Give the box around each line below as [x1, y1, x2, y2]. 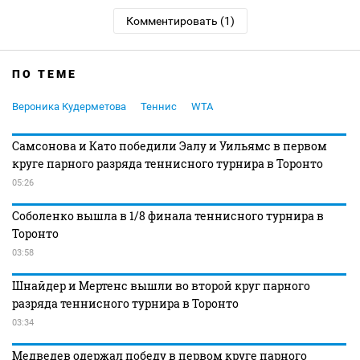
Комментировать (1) [125, 14, 235, 27]
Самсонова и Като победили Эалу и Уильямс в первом [12, 138, 327, 153]
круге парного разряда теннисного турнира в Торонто [12, 156, 323, 171]
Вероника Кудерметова [12, 100, 126, 112]
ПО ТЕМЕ [12, 67, 77, 80]
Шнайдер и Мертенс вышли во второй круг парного [12, 278, 310, 293]
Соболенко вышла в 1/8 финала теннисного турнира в [12, 208, 324, 223]
